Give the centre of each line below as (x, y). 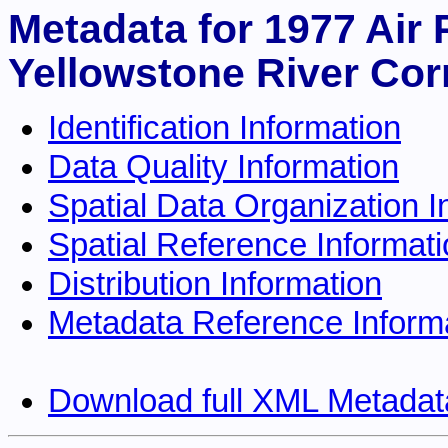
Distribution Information (215, 284)
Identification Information (224, 128)
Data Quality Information (223, 167)
